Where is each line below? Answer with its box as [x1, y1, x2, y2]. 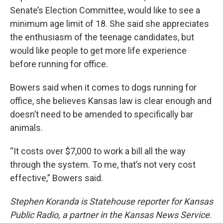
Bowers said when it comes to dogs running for [10, 82, 197, 93]
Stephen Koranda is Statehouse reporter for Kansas [10, 196, 213, 207]
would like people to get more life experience [10, 45, 187, 56]
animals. [10, 122, 43, 133]
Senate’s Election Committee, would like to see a [10, 5, 200, 16]
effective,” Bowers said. [10, 173, 103, 184]
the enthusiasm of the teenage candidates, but [10, 32, 194, 43]
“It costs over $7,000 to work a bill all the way [10, 146, 186, 157]
